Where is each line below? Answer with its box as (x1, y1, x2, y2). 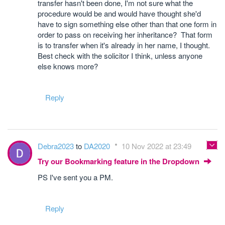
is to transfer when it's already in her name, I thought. (38, 39, 214, 50)
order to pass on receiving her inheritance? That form (38, 29, 212, 40)
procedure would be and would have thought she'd (38, 8, 201, 19)
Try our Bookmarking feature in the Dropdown (38, 155, 201, 167)
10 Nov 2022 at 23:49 (122, 140, 191, 151)
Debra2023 (38, 140, 76, 151)
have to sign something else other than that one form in (38, 18, 216, 29)
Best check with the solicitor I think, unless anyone (38, 50, 202, 61)
